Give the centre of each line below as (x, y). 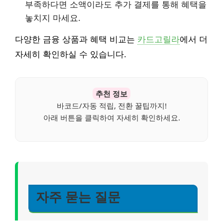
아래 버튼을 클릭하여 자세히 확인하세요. (111, 118)
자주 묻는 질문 (78, 197)
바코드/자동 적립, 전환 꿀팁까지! (111, 106)
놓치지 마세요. (53, 18)
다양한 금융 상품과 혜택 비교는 (76, 40)
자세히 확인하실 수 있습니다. (71, 55)
